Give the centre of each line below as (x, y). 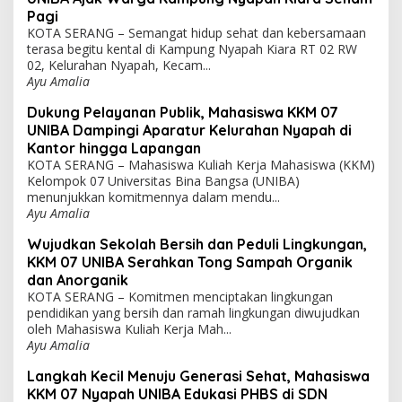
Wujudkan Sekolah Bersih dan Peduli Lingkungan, (197, 245)
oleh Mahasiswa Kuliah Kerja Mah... (129, 329)
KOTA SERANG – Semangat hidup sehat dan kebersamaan (197, 33)
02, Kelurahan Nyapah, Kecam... (119, 66)
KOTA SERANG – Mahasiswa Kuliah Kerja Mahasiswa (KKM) (201, 165)
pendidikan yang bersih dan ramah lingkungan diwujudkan (193, 313)
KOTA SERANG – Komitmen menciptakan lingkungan (180, 297)
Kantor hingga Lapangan (114, 149)
